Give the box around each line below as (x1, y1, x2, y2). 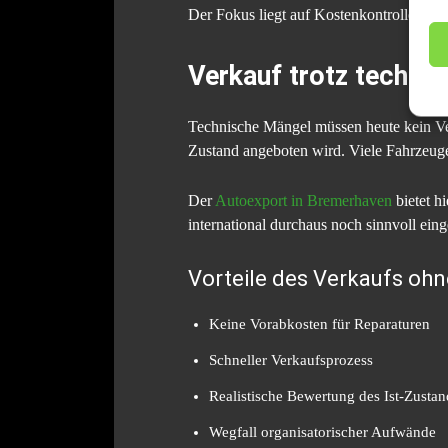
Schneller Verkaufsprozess (209, 352, 373, 369)
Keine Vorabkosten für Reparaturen (209, 316, 430, 333)
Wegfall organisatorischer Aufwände (209, 424, 436, 441)
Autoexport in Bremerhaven (215, 192, 392, 210)
